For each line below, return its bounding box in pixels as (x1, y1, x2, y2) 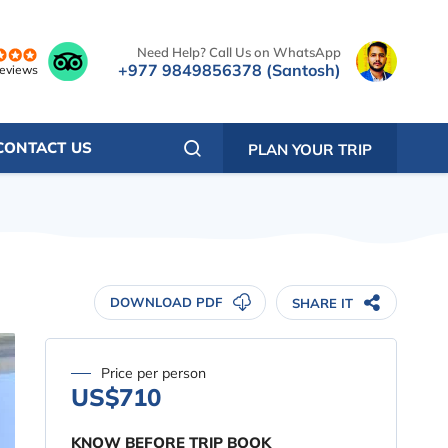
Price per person (101, 364, 207, 382)
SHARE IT (292, 294, 353, 311)
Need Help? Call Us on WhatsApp (137, 43, 341, 60)
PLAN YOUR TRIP (248, 140, 372, 159)
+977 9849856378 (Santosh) (118, 59, 341, 80)
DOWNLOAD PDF (110, 294, 222, 310)
